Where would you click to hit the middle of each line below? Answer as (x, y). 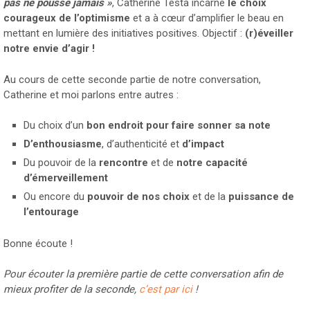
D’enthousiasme (62, 144)
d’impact (203, 144)
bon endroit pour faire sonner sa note (178, 126)
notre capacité (212, 163)
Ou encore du (55, 197)
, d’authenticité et (142, 144)
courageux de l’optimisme (67, 18)
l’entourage (51, 212)
